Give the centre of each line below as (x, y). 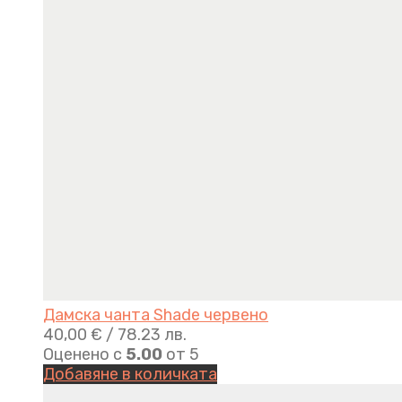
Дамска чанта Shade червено (156, 315)
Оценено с (84, 355)
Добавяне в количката (130, 375)
